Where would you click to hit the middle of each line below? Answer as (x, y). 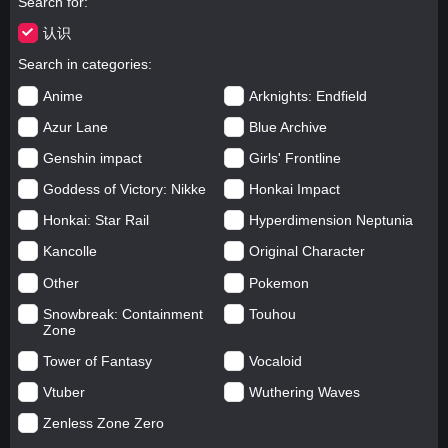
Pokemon (279, 282)
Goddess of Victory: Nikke (124, 189)
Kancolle (69, 251)
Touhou (272, 313)
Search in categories (82, 64)
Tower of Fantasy (97, 361)
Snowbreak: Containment (122, 313)
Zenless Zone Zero (103, 423)
